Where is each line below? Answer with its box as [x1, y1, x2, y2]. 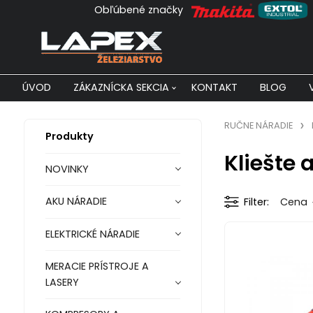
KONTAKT [191, 80, 238, 94]
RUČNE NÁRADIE [224, 118, 293, 132]
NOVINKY [45, 162, 89, 177]
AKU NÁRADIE [45, 194, 107, 209]
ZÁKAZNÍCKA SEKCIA [73, 80, 169, 94]
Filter [243, 194, 267, 209]
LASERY [45, 275, 79, 290]
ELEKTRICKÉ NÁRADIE [45, 226, 140, 241]
